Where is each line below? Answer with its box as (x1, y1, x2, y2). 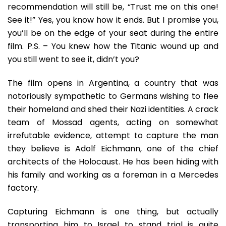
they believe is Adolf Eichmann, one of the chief (8, 143, 218, 154)
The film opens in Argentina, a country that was (8, 77, 218, 89)
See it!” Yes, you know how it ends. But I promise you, (8, 14, 218, 26)
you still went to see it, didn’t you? (8, 53, 139, 65)
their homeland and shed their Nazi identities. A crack (8, 103, 218, 115)
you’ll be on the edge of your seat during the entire (8, 27, 218, 39)
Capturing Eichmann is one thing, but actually (8, 206, 218, 217)
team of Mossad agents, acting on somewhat (8, 117, 218, 128)
